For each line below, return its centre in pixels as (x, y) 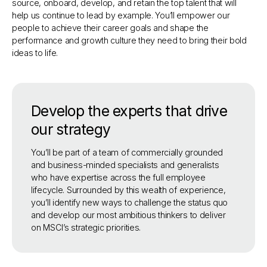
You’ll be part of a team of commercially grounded (127, 152)
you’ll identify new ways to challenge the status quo (130, 202)
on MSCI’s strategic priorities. (86, 227)
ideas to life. (36, 53)
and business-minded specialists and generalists (125, 165)
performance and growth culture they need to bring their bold (129, 40)
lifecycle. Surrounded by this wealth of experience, (128, 190)
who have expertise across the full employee (118, 177)
